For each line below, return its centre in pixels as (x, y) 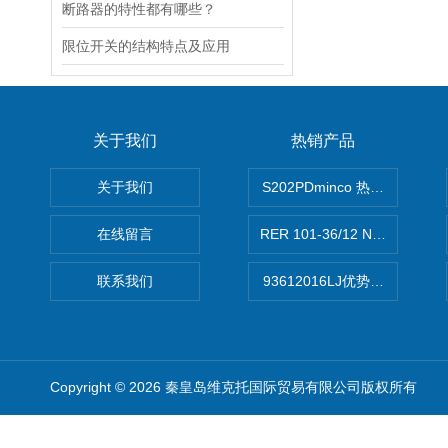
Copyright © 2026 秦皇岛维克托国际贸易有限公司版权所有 (233, 387)
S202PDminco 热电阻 (330, 187)
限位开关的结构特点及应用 (146, 46)
